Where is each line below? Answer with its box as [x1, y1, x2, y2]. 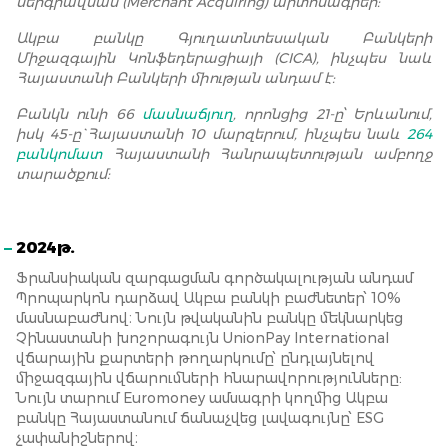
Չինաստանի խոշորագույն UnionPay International [16, 329, 389, 347]
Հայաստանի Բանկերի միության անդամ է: [16, 69, 335, 87]
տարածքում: [16, 165, 110, 183]
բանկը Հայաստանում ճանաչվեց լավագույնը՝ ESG [16, 409, 384, 427]
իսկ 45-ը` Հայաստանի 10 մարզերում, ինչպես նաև [16, 125, 407, 143]
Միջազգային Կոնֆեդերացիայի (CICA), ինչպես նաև [16, 49, 432, 67]
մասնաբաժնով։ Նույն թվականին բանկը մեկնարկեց [16, 309, 403, 327]
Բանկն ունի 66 [16, 105, 142, 123]
